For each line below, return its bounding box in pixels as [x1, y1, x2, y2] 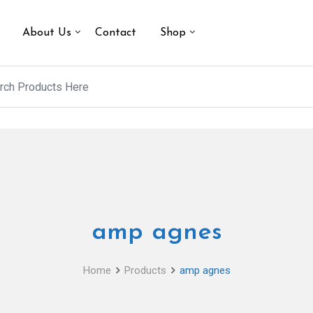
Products [124, 264, 166, 277]
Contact [95, 27, 136, 39]
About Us [22, 27, 71, 39]
